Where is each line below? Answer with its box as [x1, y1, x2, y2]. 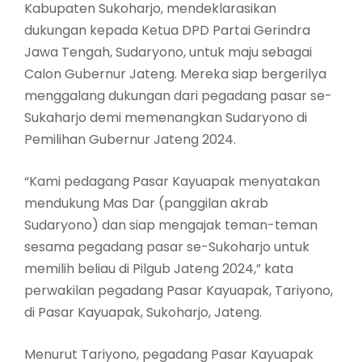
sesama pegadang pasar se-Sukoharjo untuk [24, 238, 309, 257]
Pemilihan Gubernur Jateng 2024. [24, 130, 236, 149]
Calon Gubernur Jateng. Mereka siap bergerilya [24, 65, 326, 84]
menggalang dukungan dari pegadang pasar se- [24, 86, 332, 106]
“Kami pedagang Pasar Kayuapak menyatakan [24, 172, 320, 192]
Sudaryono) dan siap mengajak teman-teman [24, 216, 318, 235]
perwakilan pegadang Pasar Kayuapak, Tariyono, [24, 281, 333, 301]
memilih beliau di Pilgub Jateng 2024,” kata [24, 259, 293, 279]
